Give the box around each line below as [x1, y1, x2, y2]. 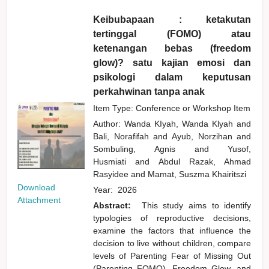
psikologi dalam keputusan [93, 71, 252, 82]
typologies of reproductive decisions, [93, 213, 252, 223]
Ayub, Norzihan [172, 131, 237, 141]
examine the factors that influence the [93, 225, 252, 235]
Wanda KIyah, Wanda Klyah [124, 118, 237, 128]
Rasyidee [93, 169, 131, 179]
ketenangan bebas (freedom [93, 43, 252, 53]
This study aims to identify [141, 200, 252, 210]
